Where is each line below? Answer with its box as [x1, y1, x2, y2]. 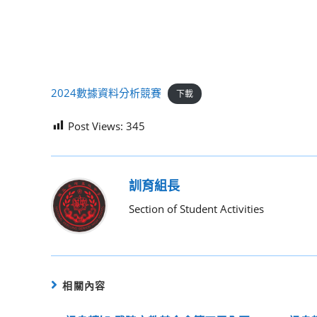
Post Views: [68, 118, 123, 133]
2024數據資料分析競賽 [51, 86, 161, 100]
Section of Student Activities [129, 201, 264, 216]
